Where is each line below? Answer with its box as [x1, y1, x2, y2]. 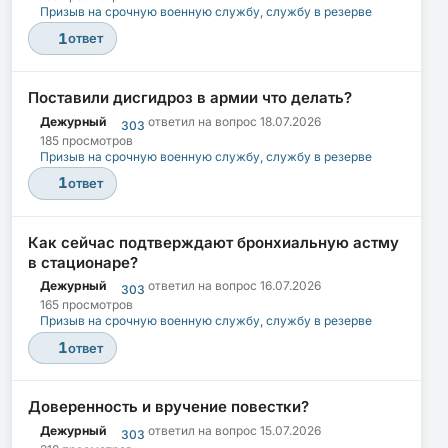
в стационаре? [28, 252, 138, 272]
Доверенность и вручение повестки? [28, 397, 309, 417]
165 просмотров [40, 297, 133, 313]
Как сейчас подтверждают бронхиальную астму [28, 232, 399, 252]
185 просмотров [40, 132, 133, 148]
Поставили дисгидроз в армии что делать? [28, 87, 352, 107]
